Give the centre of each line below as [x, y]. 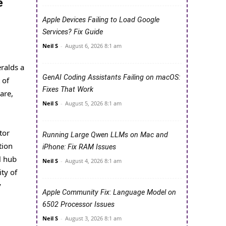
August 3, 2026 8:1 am [93, 218]
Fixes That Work [68, 90]
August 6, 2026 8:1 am [93, 46]
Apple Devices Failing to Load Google [101, 20]
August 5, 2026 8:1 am [93, 103]
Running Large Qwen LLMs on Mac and [105, 135]
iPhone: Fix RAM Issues [79, 147]
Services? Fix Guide [73, 32]
